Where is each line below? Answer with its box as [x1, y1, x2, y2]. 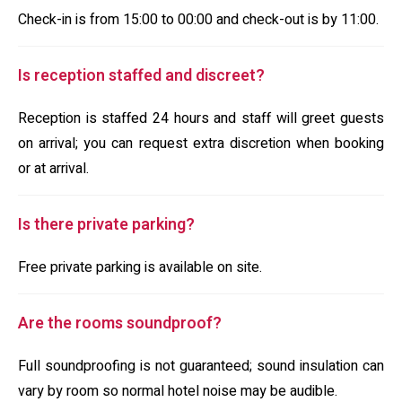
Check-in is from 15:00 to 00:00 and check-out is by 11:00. [18, 9, 379, 31]
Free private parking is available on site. [18, 257, 262, 278]
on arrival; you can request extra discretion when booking [18, 133, 384, 154]
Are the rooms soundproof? [18, 311, 222, 336]
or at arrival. [18, 158, 89, 179]
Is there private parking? [18, 213, 195, 237]
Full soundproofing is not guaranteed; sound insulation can [18, 355, 384, 377]
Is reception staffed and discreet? [18, 64, 265, 88]
